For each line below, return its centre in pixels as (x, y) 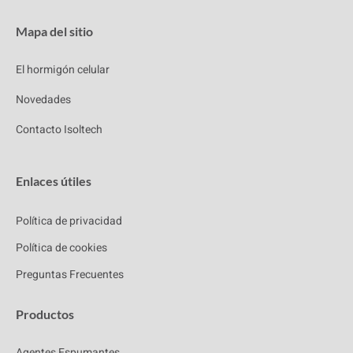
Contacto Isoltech (59, 130)
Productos (45, 314)
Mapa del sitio (54, 32)
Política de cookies (61, 248)
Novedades (43, 100)
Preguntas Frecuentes (70, 275)
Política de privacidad (69, 221)
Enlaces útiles (54, 181)
